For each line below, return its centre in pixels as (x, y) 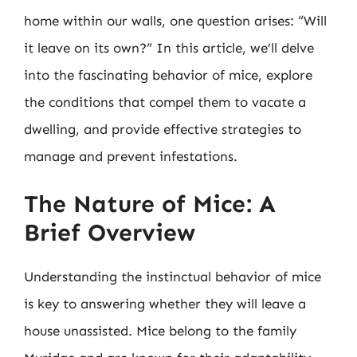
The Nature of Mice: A (150, 204)
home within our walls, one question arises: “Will (175, 20)
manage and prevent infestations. (131, 156)
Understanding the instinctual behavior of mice (173, 277)
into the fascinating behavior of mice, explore (168, 75)
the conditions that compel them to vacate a (165, 102)
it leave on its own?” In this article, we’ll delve (169, 47)
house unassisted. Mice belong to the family (160, 331)
